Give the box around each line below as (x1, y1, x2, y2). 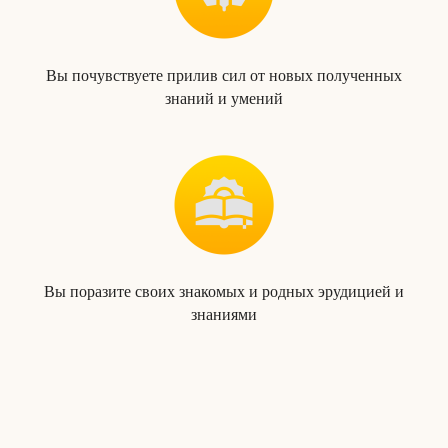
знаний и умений (165, 90, 283, 107)
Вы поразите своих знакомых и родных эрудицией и (44, 283, 404, 300)
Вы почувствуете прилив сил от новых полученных (46, 67, 402, 84)
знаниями (191, 306, 257, 323)
